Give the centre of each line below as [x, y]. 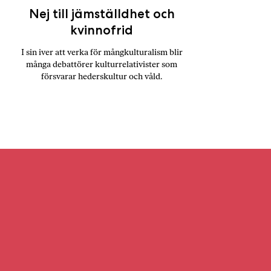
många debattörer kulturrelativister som [102, 64]
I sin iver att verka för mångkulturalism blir [102, 52]
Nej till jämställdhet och [102, 14]
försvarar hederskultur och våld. [102, 77]
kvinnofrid [102, 30]
